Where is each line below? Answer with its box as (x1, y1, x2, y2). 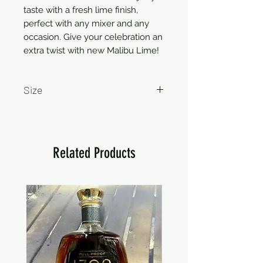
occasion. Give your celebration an (23, 32, 163, 43)
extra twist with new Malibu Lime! (23, 45, 159, 56)
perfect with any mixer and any (23, 18, 149, 29)
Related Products (52, 144, 136, 162)
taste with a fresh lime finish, (23, 5, 138, 16)
